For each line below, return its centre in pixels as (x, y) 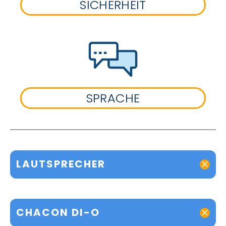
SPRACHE (113, 98)
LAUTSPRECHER (61, 164)
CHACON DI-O (58, 213)
